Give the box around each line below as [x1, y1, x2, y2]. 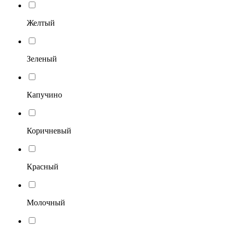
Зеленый [27, 54, 57, 63]
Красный [27, 162, 59, 171]
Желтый [27, 18, 55, 27]
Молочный [27, 198, 65, 207]
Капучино [27, 90, 62, 99]
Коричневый [27, 126, 71, 135]
